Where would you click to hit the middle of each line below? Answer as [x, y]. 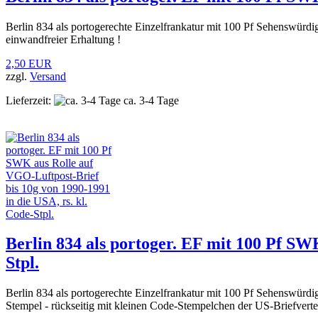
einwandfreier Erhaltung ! [63, 39]
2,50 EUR [29, 63]
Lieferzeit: [28, 100]
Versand [48, 76]
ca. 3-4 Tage [150, 100]
